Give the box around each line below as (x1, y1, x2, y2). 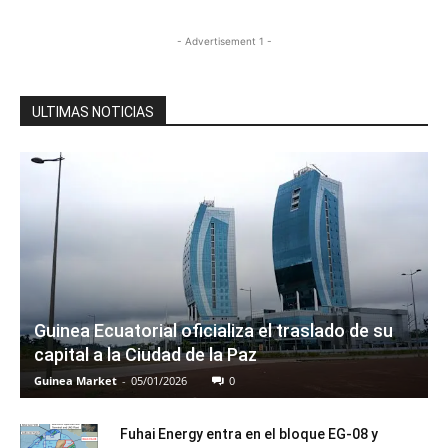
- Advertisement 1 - (176, 35, 272, 48)
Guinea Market (34, 372, 117, 388)
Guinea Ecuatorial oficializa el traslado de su (34, 319, 393, 341)
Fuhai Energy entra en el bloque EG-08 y (120, 425, 378, 442)
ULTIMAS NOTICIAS (32, 104, 154, 121)
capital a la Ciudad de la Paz (34, 343, 257, 365)
